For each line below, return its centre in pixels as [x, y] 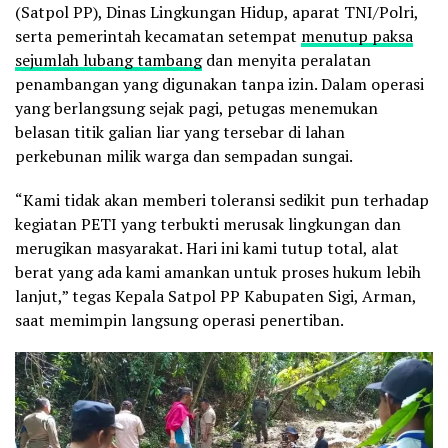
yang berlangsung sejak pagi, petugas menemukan [196, 108]
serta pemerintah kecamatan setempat [158, 36]
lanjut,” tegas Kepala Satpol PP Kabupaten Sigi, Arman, [215, 296]
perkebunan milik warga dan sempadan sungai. [184, 156]
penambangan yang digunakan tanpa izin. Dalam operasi [219, 84]
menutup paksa [357, 36]
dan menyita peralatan [286, 60]
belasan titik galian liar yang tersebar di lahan [180, 132]
